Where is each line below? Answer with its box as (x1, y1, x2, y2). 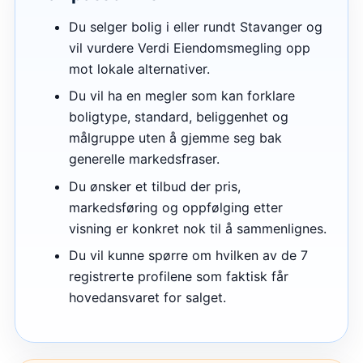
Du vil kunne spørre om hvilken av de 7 (69, 246, 308, 263)
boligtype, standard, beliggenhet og (69, 109, 288, 126)
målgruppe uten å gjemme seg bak (69, 130, 282, 147)
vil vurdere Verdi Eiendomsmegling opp (69, 40, 310, 57)
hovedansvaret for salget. (69, 288, 226, 305)
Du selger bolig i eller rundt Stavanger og (69, 19, 322, 36)
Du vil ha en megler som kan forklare (69, 88, 295, 105)
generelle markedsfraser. (69, 151, 220, 168)
